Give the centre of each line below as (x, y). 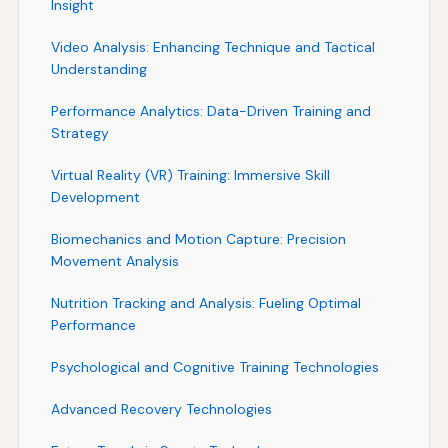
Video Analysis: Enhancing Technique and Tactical (212, 46)
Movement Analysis (114, 260)
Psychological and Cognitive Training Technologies (214, 366)
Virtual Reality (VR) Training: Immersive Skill (190, 174)
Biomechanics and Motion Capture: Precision (198, 238)
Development (95, 196)
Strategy (79, 132)
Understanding (98, 68)
